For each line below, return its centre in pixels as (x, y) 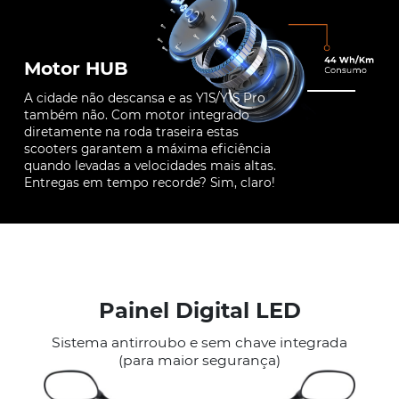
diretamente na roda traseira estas (131, 131)
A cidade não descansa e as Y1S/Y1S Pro (144, 98)
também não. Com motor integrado (136, 114)
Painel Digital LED (199, 310)
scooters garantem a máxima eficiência (147, 148)
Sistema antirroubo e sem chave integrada (199, 342)
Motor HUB (76, 68)
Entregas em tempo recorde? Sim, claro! (149, 182)
